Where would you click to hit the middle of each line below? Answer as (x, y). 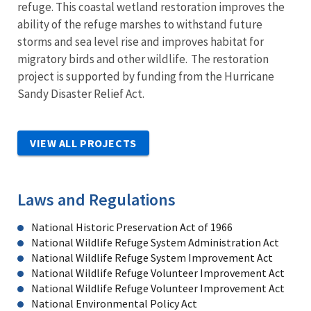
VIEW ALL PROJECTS (83, 143)
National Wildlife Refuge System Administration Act (155, 242)
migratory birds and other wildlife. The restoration (143, 59)
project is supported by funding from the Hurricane (146, 76)
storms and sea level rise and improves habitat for (141, 41)
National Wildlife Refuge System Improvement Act (152, 257)
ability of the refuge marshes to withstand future (140, 24)
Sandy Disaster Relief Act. (83, 93)
